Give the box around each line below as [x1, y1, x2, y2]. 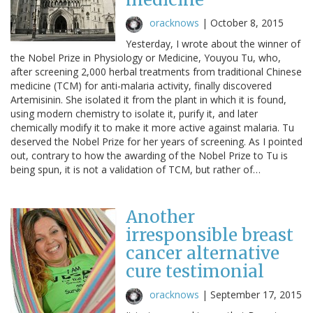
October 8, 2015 [210, 15, 284, 29]
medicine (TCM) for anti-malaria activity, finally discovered [10, 78, 272, 92]
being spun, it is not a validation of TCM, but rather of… [10, 162, 261, 176]
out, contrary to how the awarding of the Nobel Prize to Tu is [10, 148, 288, 162]
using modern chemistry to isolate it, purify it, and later [10, 106, 258, 120]
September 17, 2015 [210, 287, 302, 301]
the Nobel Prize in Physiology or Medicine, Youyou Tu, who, [10, 50, 281, 64]
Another [126, 205, 195, 228]
